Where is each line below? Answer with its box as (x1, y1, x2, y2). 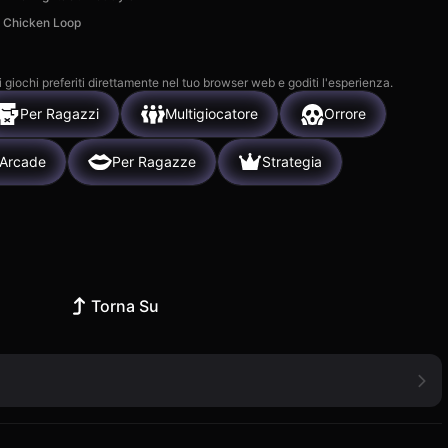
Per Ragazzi (20, 105, 99, 123)
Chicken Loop (3, 14, 82, 30)
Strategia (262, 153, 322, 171)
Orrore (324, 105, 366, 123)
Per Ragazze (112, 153, 196, 171)
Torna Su (91, 295, 160, 316)
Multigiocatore (165, 105, 258, 123)
